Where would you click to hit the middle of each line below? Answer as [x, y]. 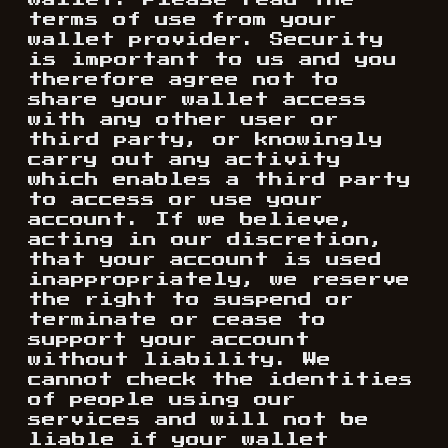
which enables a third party [219, 180]
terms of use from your [182, 20]
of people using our [162, 400]
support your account [169, 340]
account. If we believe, [191, 220]
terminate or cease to [177, 320]
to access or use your [175, 200]
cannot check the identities [220, 380]
